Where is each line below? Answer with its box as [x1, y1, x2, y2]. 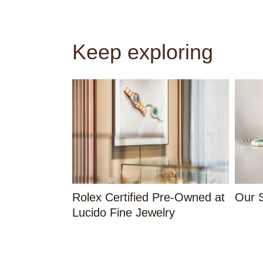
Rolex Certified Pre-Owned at [72, 191, 225, 204]
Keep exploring [72, 40, 213, 65]
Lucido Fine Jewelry [72, 206, 175, 220]
